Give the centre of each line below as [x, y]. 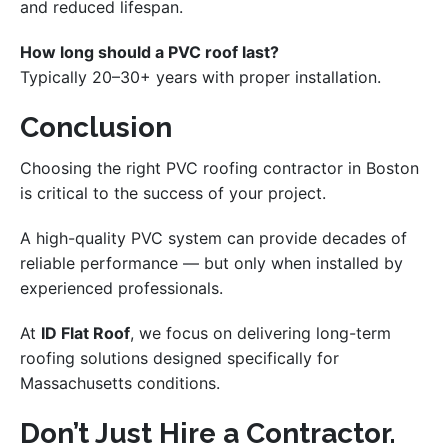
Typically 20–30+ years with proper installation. [200, 77]
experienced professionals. [121, 288]
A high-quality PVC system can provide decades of [213, 238]
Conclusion [96, 128]
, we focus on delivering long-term [260, 333]
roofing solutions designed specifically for [179, 358]
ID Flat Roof [85, 333]
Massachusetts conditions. [120, 383]
